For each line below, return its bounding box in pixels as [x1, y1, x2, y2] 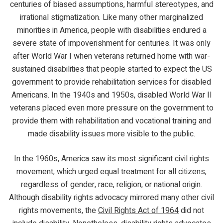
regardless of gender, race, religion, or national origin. [21, 178, 202, 191]
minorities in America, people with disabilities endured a [16, 24, 207, 36]
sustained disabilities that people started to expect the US [11, 63, 212, 75]
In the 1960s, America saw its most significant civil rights [14, 152, 209, 165]
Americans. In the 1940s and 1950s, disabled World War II [11, 89, 212, 101]
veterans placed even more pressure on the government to [9, 102, 214, 114]
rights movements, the [19, 204, 98, 217]
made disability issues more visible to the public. [28, 127, 195, 140]
